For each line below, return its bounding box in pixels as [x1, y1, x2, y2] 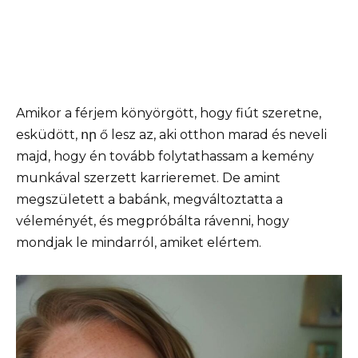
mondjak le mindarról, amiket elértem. [16, 235, 261, 250]
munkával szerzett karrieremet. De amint [16, 170, 280, 185]
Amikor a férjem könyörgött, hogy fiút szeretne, [16, 105, 321, 121]
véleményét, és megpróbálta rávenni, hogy [16, 213, 289, 229]
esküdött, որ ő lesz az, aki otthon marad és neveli [16, 127, 327, 142]
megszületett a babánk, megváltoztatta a [16, 192, 283, 207]
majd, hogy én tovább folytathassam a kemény [16, 149, 314, 164]
